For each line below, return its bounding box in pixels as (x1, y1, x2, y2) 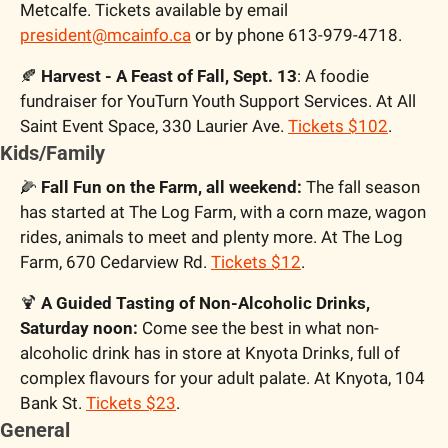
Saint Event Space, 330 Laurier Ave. (20, 116, 288, 137)
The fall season (302, 177, 420, 198)
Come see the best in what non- (138, 318, 379, 339)
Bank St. (20, 393, 86, 414)
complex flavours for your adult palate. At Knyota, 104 (20, 368, 425, 389)
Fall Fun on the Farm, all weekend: (37, 177, 302, 198)
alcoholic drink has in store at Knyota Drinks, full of (20, 343, 400, 364)
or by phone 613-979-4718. (191, 25, 402, 46)
